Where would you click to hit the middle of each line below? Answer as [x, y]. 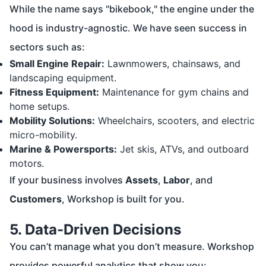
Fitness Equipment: [54, 92]
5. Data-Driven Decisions [95, 230]
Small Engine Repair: [57, 64]
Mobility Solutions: [52, 121]
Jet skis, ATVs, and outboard [183, 149]
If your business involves [67, 180]
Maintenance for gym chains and [174, 92]
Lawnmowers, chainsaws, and [172, 64]
